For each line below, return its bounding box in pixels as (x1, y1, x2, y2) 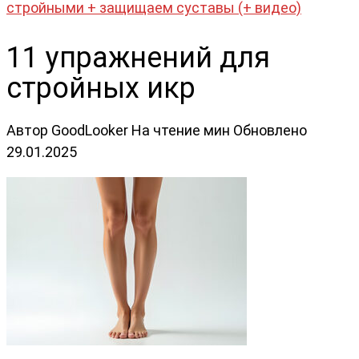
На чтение (131, 121, 200, 139)
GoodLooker (51, 121, 128, 139)
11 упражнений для (6, 40, 270, 75)
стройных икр (6, 71, 196, 105)
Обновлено (233, 121, 307, 139)
